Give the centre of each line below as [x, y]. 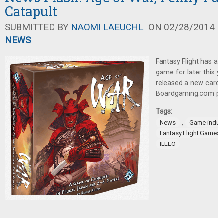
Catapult [31, 11]
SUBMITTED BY [38, 27]
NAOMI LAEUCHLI [109, 27]
